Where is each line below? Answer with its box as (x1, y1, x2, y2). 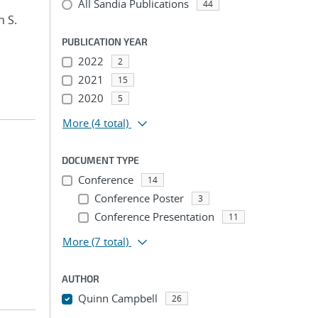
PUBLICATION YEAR (62, 35, 148, 48)
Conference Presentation (94, 209, 214, 224)
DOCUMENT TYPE (62, 154, 139, 166)
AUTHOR (62, 273, 99, 285)
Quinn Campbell (77, 291, 158, 305)
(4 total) (92, 116, 128, 130)
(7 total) (92, 234, 128, 248)
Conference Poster (94, 191, 184, 205)
